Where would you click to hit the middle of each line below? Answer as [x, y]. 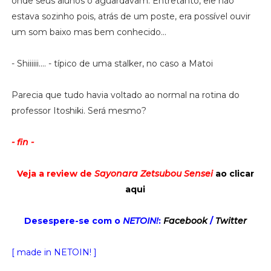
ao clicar [234, 173]
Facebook [185, 220]
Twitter [231, 220]
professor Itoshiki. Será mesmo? [79, 110]
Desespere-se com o [73, 220]
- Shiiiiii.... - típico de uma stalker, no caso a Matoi [112, 63]
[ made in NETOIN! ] [54, 252]
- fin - [22, 142]
